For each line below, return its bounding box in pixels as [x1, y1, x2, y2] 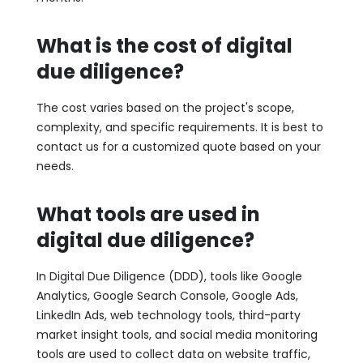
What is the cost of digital [36, 32, 293, 59]
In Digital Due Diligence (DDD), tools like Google [36, 267, 302, 284]
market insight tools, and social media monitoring [36, 326, 318, 343]
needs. [36, 157, 74, 174]
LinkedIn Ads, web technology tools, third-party [36, 306, 301, 323]
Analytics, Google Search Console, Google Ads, [36, 287, 298, 304]
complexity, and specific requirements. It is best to [36, 118, 323, 135]
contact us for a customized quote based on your [36, 138, 321, 155]
